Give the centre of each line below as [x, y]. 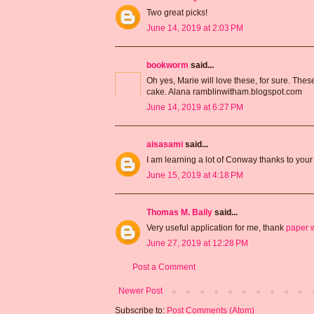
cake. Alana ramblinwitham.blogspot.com [224, 91]
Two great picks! [177, 12]
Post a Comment [164, 267]
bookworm [168, 65]
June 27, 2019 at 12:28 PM [197, 243]
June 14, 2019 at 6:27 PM [195, 107]
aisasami [165, 144]
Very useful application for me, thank [216, 227]
